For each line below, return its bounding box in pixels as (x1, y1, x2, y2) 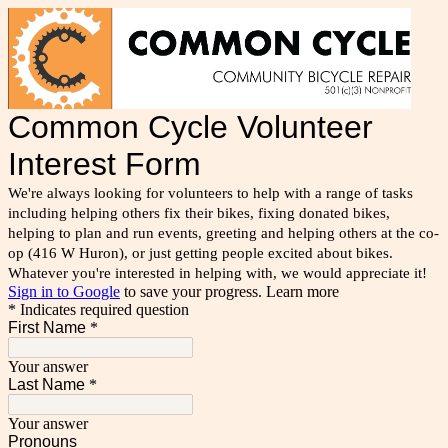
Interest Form (8, 145, 201, 182)
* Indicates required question (8, 300, 189, 318)
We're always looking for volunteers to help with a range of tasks (8, 184, 413, 201)
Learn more (266, 282, 339, 300)
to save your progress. (120, 282, 266, 300)
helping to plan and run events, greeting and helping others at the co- (8, 224, 439, 241)
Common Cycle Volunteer (8, 108, 373, 145)
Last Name (8, 375, 85, 393)
